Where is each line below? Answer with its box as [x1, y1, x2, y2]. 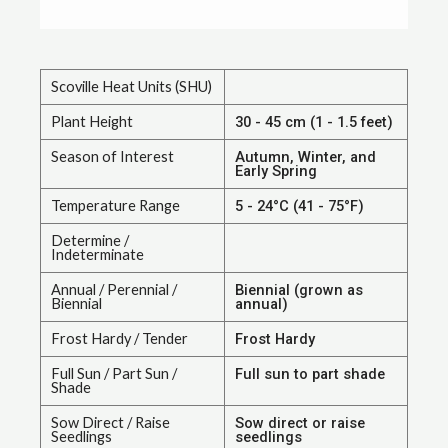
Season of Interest [51, 148, 174, 166]
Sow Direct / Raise [51, 414, 170, 432]
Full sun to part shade [235, 365, 385, 384]
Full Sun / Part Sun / [51, 365, 177, 383]
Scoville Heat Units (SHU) [51, 78, 212, 96]
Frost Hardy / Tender [51, 330, 188, 348]
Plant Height [51, 113, 133, 131]
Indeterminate [51, 246, 144, 264]
